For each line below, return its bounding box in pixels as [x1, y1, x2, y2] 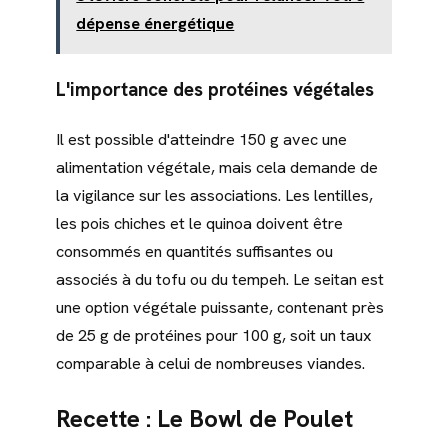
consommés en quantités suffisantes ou [56, 241, 333, 263]
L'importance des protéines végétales [56, 77, 374, 103]
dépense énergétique [76, 12, 235, 34]
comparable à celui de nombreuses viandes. [56, 353, 365, 375]
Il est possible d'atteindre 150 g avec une [56, 129, 347, 151]
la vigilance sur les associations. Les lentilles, [56, 185, 373, 207]
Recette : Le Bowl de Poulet [56, 403, 353, 435]
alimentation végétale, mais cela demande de [56, 157, 378, 179]
